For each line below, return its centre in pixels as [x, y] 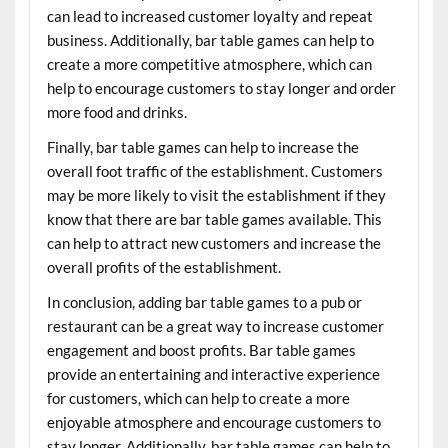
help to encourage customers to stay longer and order [221, 87]
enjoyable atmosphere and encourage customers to [213, 422]
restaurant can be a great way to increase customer [215, 326]
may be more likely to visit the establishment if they [216, 194]
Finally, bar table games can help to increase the [202, 146]
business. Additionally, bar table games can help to [210, 39]
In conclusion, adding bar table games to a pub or [204, 302]
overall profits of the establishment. [163, 266]
